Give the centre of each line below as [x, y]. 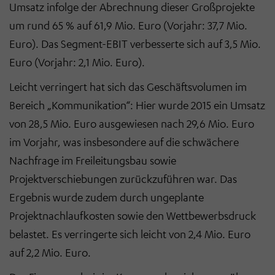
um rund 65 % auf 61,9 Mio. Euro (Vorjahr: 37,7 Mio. [128, 25]
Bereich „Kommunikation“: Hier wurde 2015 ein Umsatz [137, 105]
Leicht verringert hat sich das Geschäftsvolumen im [128, 86]
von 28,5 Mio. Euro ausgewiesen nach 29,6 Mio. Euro [132, 123]
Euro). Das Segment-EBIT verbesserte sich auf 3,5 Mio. [135, 43]
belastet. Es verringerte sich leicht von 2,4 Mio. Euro [130, 234]
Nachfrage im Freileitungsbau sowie [93, 160]
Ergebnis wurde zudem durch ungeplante [107, 197]
